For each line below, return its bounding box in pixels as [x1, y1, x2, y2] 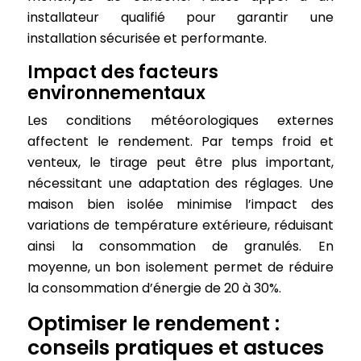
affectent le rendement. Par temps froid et [27, 132, 334, 151]
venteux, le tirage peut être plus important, [27, 153, 334, 172]
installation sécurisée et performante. [27, 29, 268, 48]
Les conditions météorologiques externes [27, 111, 334, 130]
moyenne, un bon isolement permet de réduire [27, 258, 334, 276]
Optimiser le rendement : [27, 309, 280, 338]
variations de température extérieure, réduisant [27, 216, 334, 234]
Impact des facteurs [27, 60, 219, 85]
